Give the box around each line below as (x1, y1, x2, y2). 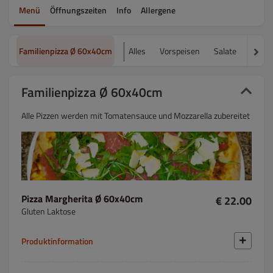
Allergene (141, 3, 175, 16)
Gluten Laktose (21, 205, 76, 218)
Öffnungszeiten (50, 3, 107, 16)
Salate (214, 44, 236, 57)
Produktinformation (21, 234, 93, 247)
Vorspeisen (160, 44, 200, 57)
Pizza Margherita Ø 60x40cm (95, 191, 143, 206)
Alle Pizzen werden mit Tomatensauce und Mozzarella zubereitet (21, 109, 250, 122)
